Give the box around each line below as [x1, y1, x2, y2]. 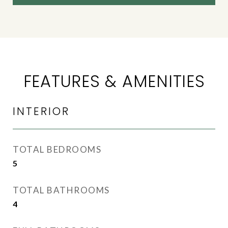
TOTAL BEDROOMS [13, 144, 101, 155]
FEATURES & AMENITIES [23, 70, 205, 93]
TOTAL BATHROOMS [13, 185, 110, 195]
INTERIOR [13, 104, 70, 119]
